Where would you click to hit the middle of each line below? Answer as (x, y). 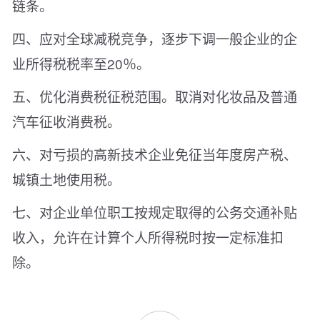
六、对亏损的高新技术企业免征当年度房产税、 (155, 154)
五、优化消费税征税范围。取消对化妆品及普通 (155, 96)
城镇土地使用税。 (66, 179)
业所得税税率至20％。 (81, 64)
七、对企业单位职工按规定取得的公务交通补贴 (155, 212)
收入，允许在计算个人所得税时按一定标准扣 (148, 237)
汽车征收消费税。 (66, 121)
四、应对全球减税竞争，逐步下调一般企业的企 (155, 39)
